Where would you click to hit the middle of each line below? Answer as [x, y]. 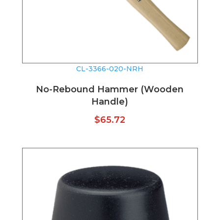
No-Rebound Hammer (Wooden [110, 90]
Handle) [110, 102]
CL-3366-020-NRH [110, 69]
